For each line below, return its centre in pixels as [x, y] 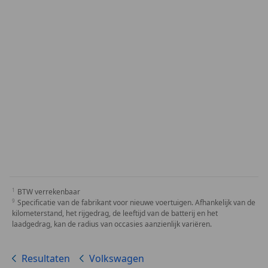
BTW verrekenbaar [49, 192]
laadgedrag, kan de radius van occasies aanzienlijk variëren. [112, 224]
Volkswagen [117, 259]
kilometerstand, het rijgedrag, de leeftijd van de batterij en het [115, 214]
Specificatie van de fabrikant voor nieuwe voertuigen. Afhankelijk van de [136, 203]
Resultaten [46, 259]
